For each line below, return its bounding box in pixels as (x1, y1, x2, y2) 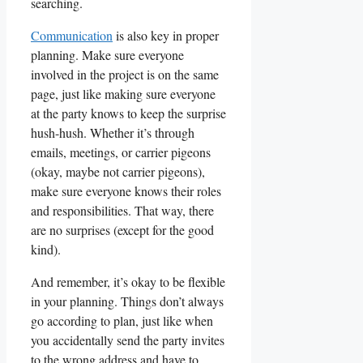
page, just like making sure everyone (31, 84, 216, 102)
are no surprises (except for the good (31, 220, 214, 238)
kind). (31, 240, 61, 258)
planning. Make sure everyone (31, 45, 184, 63)
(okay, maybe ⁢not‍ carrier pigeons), (31, 162, 205, 180)
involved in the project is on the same (31, 65, 219, 83)
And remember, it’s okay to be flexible (31, 272, 225, 290)
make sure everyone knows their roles (31, 181, 221, 199)
